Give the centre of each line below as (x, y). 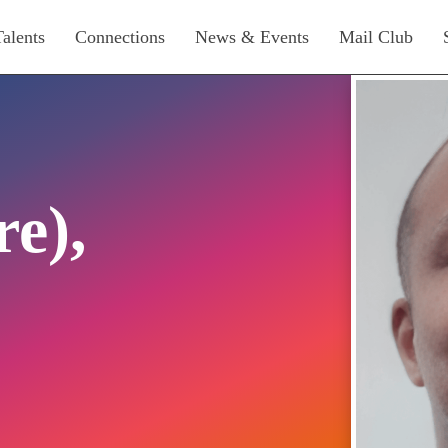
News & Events (252, 37)
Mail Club (376, 37)
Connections (120, 37)
